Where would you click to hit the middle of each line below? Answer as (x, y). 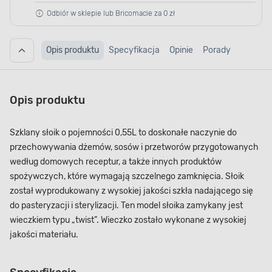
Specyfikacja (134, 50)
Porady (217, 50)
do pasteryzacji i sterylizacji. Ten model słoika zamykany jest (126, 206)
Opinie (181, 50)
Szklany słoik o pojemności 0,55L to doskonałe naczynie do (123, 133)
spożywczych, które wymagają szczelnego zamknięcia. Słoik (127, 177)
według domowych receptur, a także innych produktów (116, 162)
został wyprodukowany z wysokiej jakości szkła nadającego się (131, 191)
